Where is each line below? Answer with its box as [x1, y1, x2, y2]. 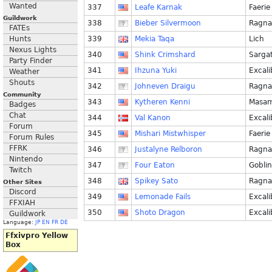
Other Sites [3, 178, 42, 185]
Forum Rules [9, 133, 54, 141]
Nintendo [9, 155, 42, 163]
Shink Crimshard [135, 50, 195, 59]
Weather [9, 67, 39, 76]
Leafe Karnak [135, 3, 182, 12]
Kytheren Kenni [135, 98, 190, 106]
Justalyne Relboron [135, 145, 202, 154]
